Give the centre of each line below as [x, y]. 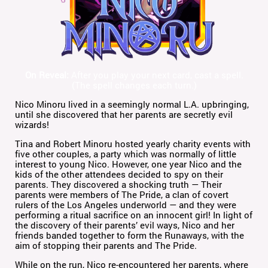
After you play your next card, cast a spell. [156, 75]
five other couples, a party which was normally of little [126, 154]
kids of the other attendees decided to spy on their [119, 174]
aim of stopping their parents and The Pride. [106, 246]
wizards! [32, 125]
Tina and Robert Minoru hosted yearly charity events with [133, 144]
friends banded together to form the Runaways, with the [130, 235]
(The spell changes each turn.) [134, 85]
